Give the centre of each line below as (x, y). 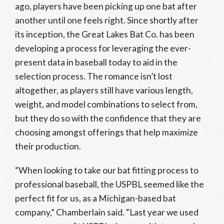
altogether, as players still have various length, (104, 90)
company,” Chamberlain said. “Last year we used (107, 212)
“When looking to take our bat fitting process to (107, 170)
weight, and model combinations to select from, (106, 104)
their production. (48, 146)
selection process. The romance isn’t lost (94, 76)
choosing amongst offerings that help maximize (106, 132)
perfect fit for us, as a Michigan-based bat (95, 198)
